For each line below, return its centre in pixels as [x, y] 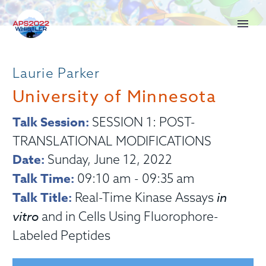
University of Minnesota [115, 97]
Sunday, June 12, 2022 [108, 159]
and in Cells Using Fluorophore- [129, 216]
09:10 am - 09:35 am [134, 178]
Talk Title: [44, 198]
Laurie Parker [56, 73]
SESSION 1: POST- [142, 122]
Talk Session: [51, 122]
